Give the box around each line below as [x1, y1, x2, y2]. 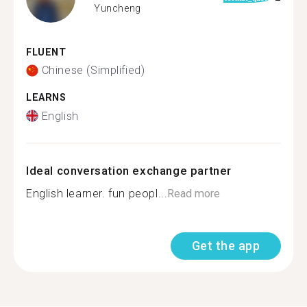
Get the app [191, 238, 260, 253]
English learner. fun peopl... [26, 186, 168, 200]
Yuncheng [94, 3, 141, 14]
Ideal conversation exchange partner [26, 163, 232, 177]
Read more [167, 186, 221, 200]
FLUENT [26, 46, 66, 58]
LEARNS [26, 92, 66, 103]
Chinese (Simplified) [41, 64, 145, 77]
